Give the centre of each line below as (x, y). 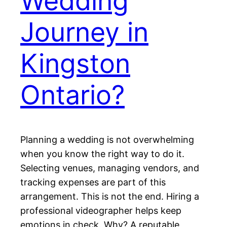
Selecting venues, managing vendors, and (110, 168)
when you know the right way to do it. (102, 154)
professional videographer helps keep (101, 211)
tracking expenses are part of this (93, 182)
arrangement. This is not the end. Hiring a (110, 197)
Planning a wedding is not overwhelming (107, 140)
